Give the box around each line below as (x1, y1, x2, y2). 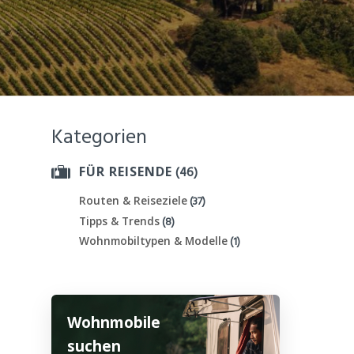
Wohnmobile (66, 312, 160, 333)
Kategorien (51, 120, 147, 151)
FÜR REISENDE (78, 163, 172, 180)
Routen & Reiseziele (78, 193, 187, 208)
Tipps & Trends (78, 213, 160, 228)
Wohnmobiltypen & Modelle (78, 233, 228, 248)
